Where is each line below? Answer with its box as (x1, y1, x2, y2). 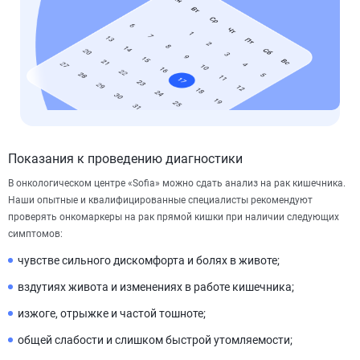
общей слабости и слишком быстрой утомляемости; (18, 333, 292, 346)
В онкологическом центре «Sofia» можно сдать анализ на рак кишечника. (8, 177, 346, 189)
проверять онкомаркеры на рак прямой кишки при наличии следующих (8, 211, 339, 223)
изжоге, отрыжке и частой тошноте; (18, 306, 206, 320)
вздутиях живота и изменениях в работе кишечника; (18, 280, 294, 293)
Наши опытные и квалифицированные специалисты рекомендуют (8, 194, 313, 206)
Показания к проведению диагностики (8, 150, 243, 166)
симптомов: (8, 227, 63, 239)
